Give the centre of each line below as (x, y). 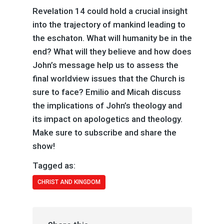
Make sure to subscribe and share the (104, 132)
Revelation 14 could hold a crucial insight (110, 11)
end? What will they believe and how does (112, 51)
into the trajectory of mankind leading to (109, 24)
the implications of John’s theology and (107, 105)
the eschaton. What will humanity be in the (112, 38)
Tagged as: (54, 165)
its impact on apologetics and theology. (107, 119)
